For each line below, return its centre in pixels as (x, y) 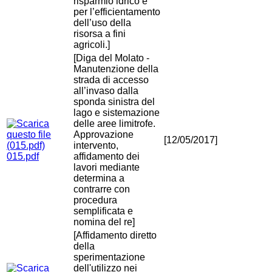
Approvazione (104, 135)
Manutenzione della (116, 69)
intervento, (96, 146)
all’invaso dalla (106, 91)
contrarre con (102, 189)
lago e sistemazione (117, 113)
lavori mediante (107, 168)
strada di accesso (111, 80)
